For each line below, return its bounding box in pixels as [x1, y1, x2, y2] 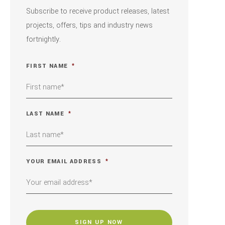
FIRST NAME [26, 62, 68, 70]
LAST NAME [26, 109, 64, 118]
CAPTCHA [26, 201, 58, 210]
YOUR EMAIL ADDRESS [26, 157, 101, 166]
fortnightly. [26, 34, 61, 45]
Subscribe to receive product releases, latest [26, 6, 169, 17]
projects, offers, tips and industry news [26, 20, 153, 31]
